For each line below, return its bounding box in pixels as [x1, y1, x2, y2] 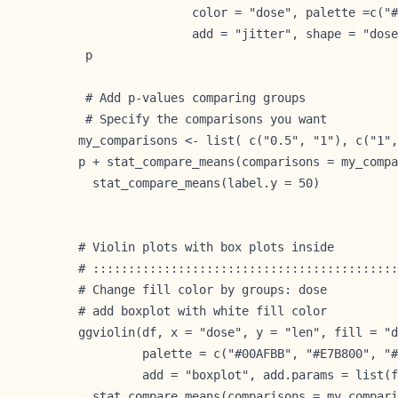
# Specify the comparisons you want [78, 111, 327, 126]
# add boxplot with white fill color [78, 303, 327, 318]
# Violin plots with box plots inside [78, 239, 334, 254]
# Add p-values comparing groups [78, 90, 306, 105]
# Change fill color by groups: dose [78, 282, 327, 297]
